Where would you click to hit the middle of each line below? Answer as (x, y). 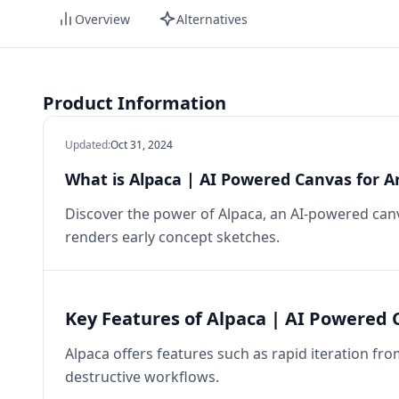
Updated (86, 145)
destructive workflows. (142, 377)
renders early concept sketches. (172, 237)
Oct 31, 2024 (142, 145)
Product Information (134, 103)
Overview (102, 19)
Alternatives (212, 19)
